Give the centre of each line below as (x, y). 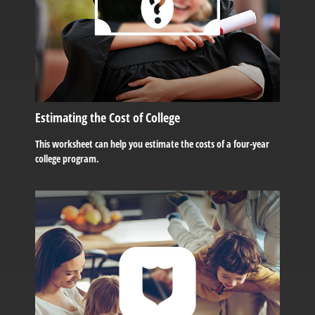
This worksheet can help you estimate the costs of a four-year (152, 143)
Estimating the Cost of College (108, 117)
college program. (67, 158)
